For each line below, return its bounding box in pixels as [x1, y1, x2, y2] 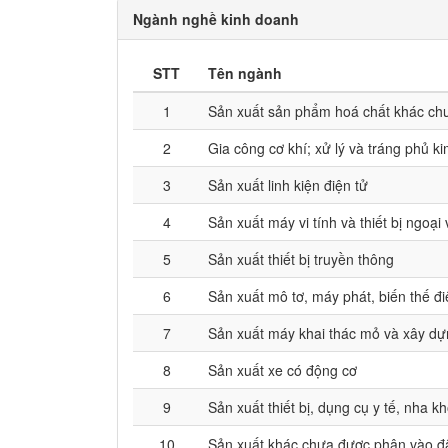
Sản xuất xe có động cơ [208, 360, 357, 380]
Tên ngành [208, 63, 282, 83]
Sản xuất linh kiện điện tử [208, 175, 368, 195]
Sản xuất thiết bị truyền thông [208, 249, 394, 269]
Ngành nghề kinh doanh [133, 9, 299, 29]
